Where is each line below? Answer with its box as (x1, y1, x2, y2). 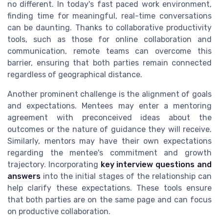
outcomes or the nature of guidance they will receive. (7, 125, 212, 134)
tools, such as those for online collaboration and (7, 35, 212, 44)
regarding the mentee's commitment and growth (7, 148, 212, 158)
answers (7, 172, 41, 181)
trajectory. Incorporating (7, 160, 101, 170)
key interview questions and (100, 160, 212, 170)
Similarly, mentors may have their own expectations (7, 136, 212, 146)
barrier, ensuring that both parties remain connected (7, 58, 212, 68)
